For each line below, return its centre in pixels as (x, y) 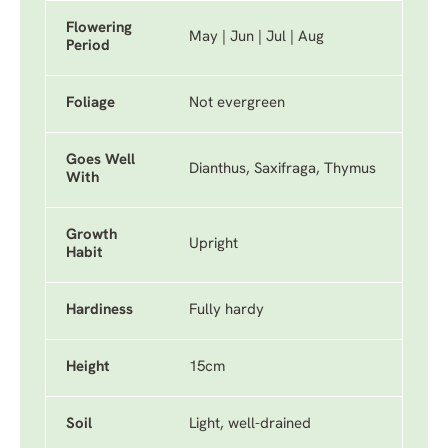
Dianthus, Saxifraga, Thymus (282, 169)
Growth (91, 235)
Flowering (99, 28)
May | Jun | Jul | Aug (256, 37)
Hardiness (99, 310)
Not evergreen (237, 103)
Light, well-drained (250, 424)
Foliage (90, 103)
